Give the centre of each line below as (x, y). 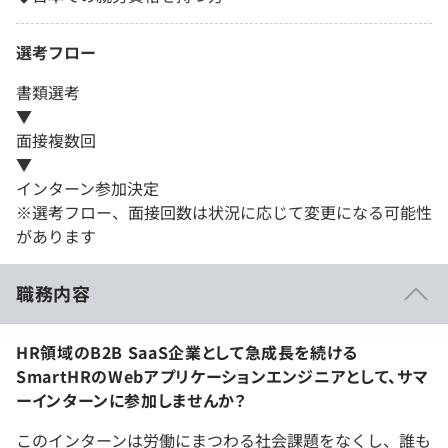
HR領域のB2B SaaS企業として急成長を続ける (187, 352)
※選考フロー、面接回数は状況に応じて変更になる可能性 (224, 212)
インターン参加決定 (87, 188)
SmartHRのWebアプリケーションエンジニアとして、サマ (222, 376)
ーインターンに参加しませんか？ (131, 400)
